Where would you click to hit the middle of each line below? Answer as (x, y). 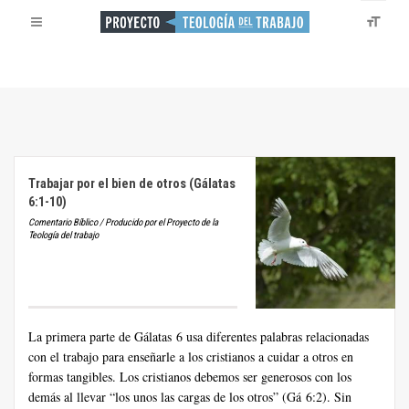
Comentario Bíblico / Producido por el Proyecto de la (123, 222)
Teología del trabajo (63, 235)
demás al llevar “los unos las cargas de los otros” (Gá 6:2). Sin (190, 397)
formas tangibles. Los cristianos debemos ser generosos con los (190, 377)
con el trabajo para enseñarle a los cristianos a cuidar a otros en (191, 357)
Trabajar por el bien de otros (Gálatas (132, 184)
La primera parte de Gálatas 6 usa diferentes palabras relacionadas (199, 337)
